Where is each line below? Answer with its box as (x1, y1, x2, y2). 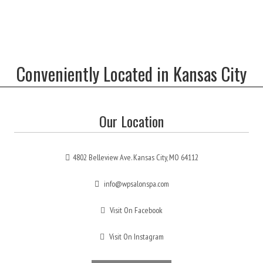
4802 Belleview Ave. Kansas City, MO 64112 (72, 151, 198, 163)
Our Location (99, 110, 164, 131)
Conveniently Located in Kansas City (16, 60, 247, 87)
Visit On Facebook (108, 204, 163, 215)
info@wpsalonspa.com (102, 178, 169, 189)
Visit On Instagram (107, 231, 164, 242)
